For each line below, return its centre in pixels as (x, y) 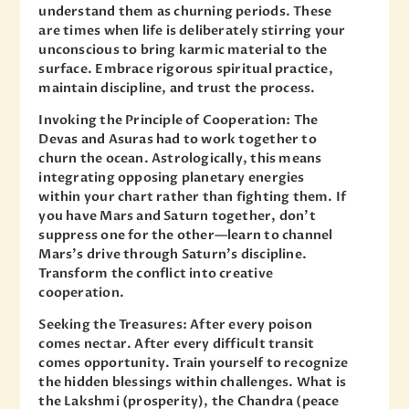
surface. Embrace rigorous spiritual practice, (186, 68)
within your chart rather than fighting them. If (193, 196)
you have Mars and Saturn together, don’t (177, 215)
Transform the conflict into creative (156, 273)
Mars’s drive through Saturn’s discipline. (173, 254)
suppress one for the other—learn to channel (186, 235)
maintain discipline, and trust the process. (177, 88)
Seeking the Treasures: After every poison (176, 324)
